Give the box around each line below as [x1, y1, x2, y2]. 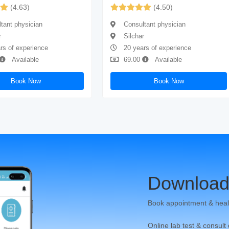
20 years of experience [122, 44, 192, 52]
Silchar [122, 32, 145, 40]
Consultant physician [122, 20, 186, 28]
